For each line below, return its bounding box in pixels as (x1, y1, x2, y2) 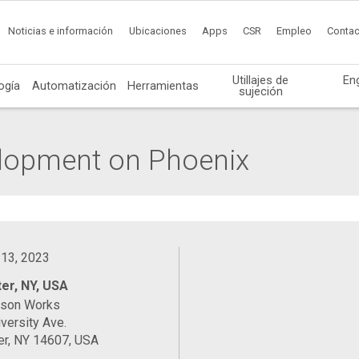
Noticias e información (8, 25, 114, 38)
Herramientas (127, 78, 200, 93)
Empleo (276, 25, 313, 38)
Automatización (31, 78, 116, 93)
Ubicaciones (128, 25, 187, 38)
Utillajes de (232, 72, 289, 87)
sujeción (238, 83, 283, 99)
